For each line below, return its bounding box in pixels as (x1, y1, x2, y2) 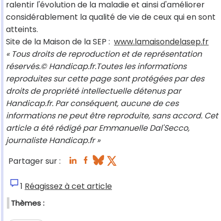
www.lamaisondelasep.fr (114, 36, 209, 48)
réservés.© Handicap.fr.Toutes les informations (6, 61, 186, 73)
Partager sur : (8, 155, 61, 167)
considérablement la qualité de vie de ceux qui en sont (6, 11, 216, 23)
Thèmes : (11, 198, 44, 209)
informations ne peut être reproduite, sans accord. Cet (6, 110, 218, 122)
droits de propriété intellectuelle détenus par (6, 85, 181, 97)
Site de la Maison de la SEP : (6, 36, 114, 48)
